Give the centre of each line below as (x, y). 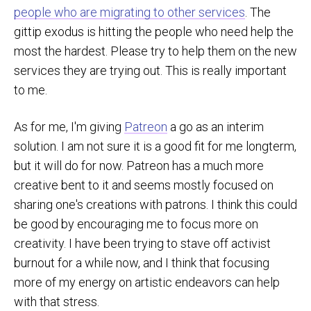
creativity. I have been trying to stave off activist (142, 243)
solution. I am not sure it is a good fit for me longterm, (155, 146)
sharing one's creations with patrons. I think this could (155, 204)
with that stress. (57, 301)
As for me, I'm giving (69, 126)
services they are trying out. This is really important (150, 70)
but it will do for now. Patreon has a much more (139, 165)
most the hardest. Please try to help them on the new (155, 51)
